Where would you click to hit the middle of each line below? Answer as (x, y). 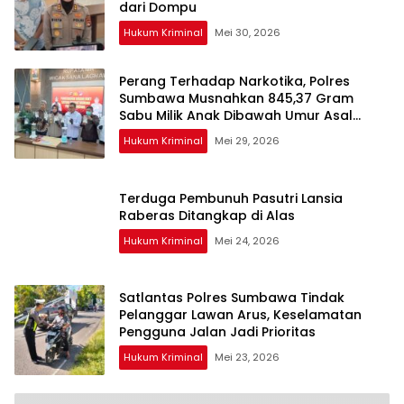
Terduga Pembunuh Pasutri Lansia (231, 198)
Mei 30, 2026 (248, 33)
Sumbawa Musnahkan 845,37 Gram (236, 99)
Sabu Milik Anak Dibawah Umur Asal (236, 116)
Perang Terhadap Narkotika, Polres (234, 82)
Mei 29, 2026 (247, 141)
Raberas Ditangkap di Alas (207, 215)
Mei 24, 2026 (247, 240)
